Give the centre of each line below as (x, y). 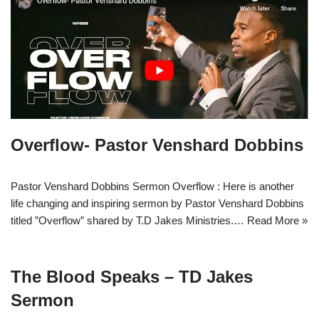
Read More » (277, 221)
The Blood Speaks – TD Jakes (132, 277)
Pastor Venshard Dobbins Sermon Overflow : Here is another (152, 187)
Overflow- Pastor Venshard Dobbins (157, 145)
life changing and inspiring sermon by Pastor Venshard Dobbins (157, 204)
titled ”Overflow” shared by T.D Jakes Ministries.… (129, 221)
